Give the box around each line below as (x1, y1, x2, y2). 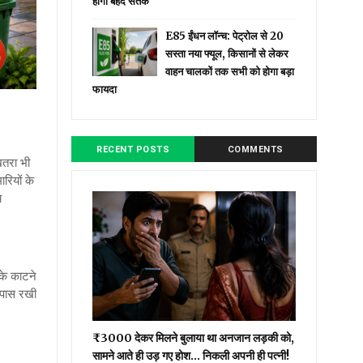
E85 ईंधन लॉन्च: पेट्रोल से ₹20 (165, 29, 284, 43)
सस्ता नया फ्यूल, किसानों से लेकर (165, 47, 289, 61)
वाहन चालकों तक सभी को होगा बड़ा (165, 65, 295, 79)
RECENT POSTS (96, 144, 170, 155)
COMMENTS (227, 144, 284, 155)
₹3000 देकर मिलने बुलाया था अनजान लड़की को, (92, 331, 295, 345)
